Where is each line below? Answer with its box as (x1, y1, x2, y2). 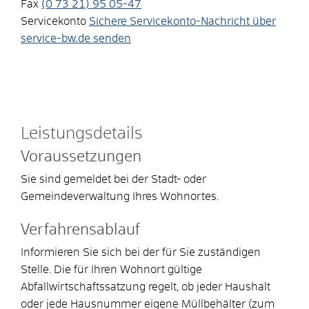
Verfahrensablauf (21, 222, 140, 238)
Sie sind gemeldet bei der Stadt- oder (21, 173, 206, 185)
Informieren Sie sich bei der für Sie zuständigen (21, 246, 261, 258)
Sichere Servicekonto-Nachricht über (89, 15, 276, 27)
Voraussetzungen (21, 149, 141, 165)
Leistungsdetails (21, 125, 143, 142)
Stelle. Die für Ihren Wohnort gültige (21, 263, 202, 275)
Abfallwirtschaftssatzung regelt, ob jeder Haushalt (21, 281, 270, 292)
